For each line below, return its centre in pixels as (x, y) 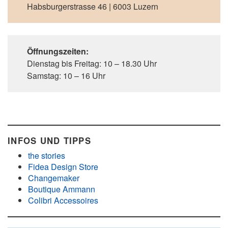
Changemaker (54, 178)
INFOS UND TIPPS (49, 140)
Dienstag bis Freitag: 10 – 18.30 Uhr (92, 63)
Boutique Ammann (62, 189)
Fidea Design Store (63, 167)
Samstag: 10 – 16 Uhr (66, 76)
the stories (47, 155)
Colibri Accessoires (63, 200)
